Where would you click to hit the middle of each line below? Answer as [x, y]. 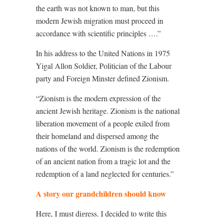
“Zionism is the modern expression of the [98, 98]
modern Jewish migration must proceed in [100, 21]
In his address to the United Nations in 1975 [103, 53]
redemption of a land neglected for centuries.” [105, 174]
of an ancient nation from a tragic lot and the [103, 161]
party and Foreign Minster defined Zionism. [102, 78]
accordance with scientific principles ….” [98, 33]
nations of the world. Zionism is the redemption [108, 148]
